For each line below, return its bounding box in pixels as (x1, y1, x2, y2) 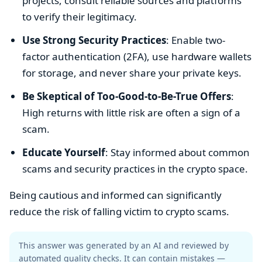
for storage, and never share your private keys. (22, 65, 242, 80)
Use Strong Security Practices (22, 33, 167, 47)
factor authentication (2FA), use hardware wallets (22, 49, 252, 63)
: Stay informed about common (105, 145, 250, 159)
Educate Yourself (22, 145, 106, 159)
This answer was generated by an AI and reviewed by (19, 239, 229, 251)
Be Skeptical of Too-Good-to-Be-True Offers (22, 89, 232, 103)
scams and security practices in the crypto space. (22, 161, 249, 175)
